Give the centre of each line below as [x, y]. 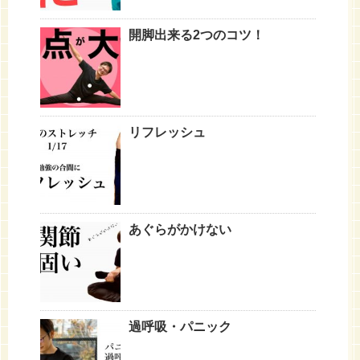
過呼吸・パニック [180, 326]
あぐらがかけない [180, 229]
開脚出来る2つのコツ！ [196, 35]
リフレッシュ [167, 132]
